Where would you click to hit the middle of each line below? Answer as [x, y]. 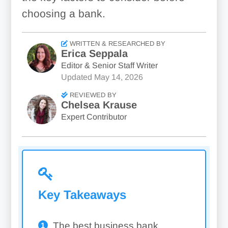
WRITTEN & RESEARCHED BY [116, 44]
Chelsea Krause [99, 105]
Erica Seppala [94, 53]
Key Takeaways [82, 195]
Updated [76, 77]
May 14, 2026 [118, 77]
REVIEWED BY [92, 95]
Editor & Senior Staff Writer [109, 65]
